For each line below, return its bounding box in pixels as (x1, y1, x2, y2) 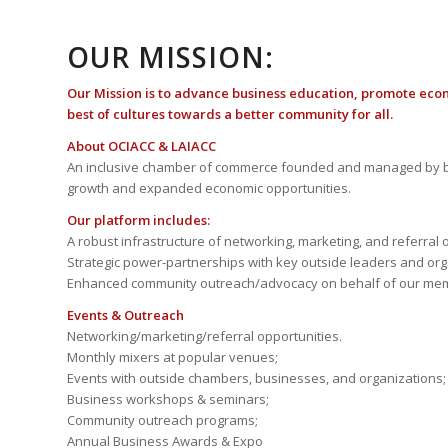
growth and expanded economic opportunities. (67, 179, 351, 198)
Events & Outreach (67, 306, 184, 325)
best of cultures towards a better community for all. (67, 105, 393, 124)
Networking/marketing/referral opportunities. (67, 327, 342, 346)
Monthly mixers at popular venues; (67, 348, 278, 367)
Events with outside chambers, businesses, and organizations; (67, 369, 446, 388)
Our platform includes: (67, 211, 210, 230)
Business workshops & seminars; (67, 390, 269, 409)
